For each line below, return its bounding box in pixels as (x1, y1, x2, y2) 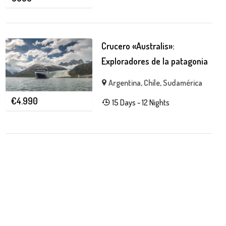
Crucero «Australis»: (101, 40, 175, 51)
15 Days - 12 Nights (111, 97, 169, 107)
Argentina (108, 77, 141, 88)
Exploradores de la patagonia (101, 55, 208, 67)
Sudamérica (163, 77, 203, 88)
